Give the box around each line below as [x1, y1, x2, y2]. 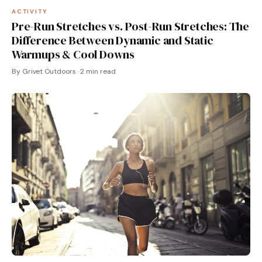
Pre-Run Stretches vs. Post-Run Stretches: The [12, 18, 249, 35]
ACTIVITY [12, 7, 48, 15]
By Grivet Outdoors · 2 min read [12, 66, 116, 76]
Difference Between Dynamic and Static [12, 32, 213, 49]
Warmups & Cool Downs [12, 46, 135, 63]
